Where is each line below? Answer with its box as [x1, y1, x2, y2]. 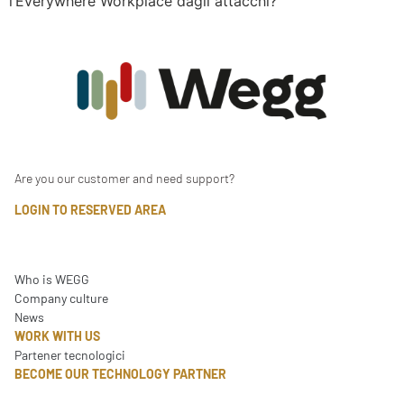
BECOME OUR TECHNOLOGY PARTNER [14, 365, 226, 381]
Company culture [14, 289, 108, 306]
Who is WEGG [14, 271, 89, 287]
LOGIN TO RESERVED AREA [14, 201, 166, 217]
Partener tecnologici [14, 346, 125, 363]
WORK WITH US [14, 327, 100, 344]
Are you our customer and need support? [14, 170, 234, 186]
